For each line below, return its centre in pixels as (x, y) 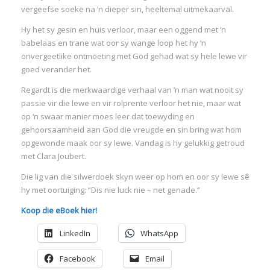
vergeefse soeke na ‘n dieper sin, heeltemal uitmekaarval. (127, 9)
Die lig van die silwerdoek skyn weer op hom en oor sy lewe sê (135, 177)
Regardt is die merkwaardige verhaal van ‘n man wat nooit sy (132, 90)
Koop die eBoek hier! (59, 211)
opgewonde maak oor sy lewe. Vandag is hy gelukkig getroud (133, 143)
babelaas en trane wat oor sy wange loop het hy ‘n (113, 43)
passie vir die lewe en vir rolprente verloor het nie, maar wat (131, 103)
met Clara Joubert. (53, 156)
